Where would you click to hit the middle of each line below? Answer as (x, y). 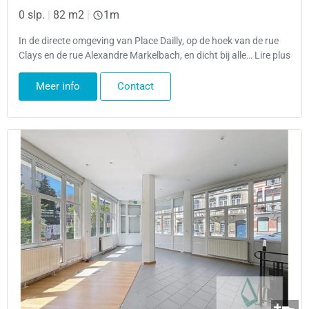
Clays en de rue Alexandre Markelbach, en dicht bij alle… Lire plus (154, 55)
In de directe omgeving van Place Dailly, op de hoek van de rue (149, 41)
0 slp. (32, 15)
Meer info (58, 87)
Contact (136, 87)
